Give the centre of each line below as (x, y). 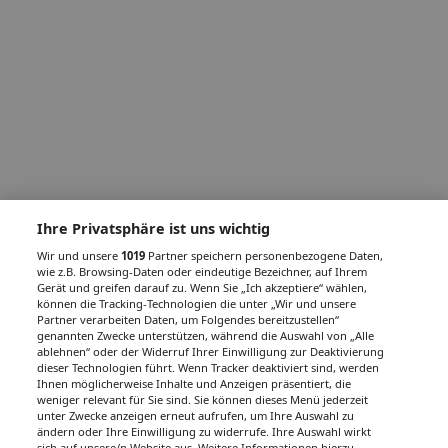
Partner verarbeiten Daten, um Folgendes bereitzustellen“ (188, 319)
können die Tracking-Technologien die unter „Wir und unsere (197, 303)
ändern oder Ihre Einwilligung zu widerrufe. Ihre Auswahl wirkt (204, 431)
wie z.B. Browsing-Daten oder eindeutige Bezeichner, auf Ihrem (202, 271)
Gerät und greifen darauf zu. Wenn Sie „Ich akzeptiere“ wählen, (202, 287)
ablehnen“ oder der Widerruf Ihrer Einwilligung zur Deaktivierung (211, 351)
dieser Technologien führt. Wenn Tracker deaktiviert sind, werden (208, 367)
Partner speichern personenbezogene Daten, (264, 255)
